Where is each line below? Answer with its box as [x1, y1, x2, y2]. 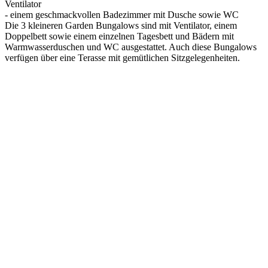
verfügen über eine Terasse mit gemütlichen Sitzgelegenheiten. [5, 52, 240, 63]
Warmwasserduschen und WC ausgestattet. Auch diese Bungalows [5, 41, 257, 52]
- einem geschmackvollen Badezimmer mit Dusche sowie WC [5, 9, 239, 20]
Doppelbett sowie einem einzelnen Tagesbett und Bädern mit [5, 31, 234, 41]
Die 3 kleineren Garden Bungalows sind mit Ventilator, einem [5, 20, 237, 31]
